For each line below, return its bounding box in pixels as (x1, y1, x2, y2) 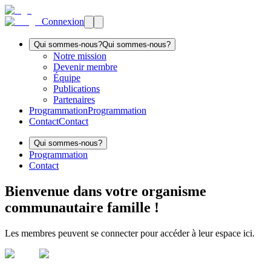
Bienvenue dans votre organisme (5, 183, 206, 199)
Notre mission (53, 51, 106, 61)
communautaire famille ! (5, 199, 159, 215)
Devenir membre (53, 62, 117, 72)
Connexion (42, 16, 84, 27)
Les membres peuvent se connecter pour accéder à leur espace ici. (5, 227, 255, 238)
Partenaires (53, 94, 95, 105)
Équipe (53, 73, 80, 83)
